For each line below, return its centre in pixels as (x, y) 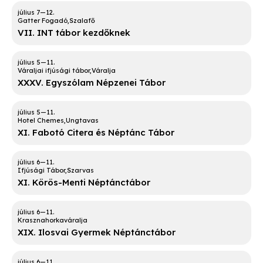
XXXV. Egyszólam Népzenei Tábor (92, 83)
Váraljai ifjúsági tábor (54, 71)
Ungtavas (82, 121)
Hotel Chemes (41, 121)
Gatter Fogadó (43, 21)
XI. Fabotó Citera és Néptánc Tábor (96, 133)
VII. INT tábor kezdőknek (74, 33)
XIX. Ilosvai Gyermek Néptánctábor (97, 232)
